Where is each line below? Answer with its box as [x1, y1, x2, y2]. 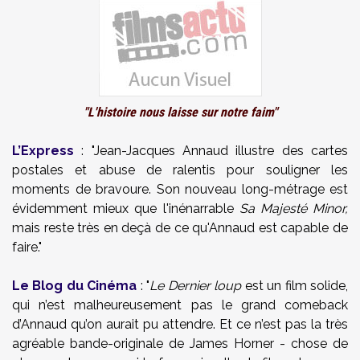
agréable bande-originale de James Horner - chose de [12, 336, 348, 351]
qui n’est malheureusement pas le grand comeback [12, 297, 348, 313]
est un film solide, [241, 278, 349, 293]
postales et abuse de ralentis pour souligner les [12, 162, 348, 178]
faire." [12, 239, 42, 255]
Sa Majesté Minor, [239, 201, 349, 216]
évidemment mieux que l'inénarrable [12, 201, 239, 216]
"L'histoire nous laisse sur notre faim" [83, 104, 277, 120]
